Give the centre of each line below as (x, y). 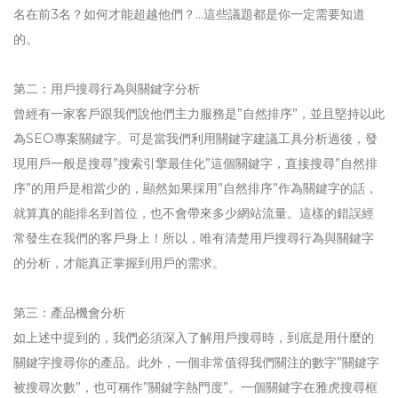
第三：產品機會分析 (69, 313)
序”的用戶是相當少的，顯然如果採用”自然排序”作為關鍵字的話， (195, 188)
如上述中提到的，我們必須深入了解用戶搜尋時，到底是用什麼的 (194, 338)
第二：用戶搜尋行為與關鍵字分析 (107, 89)
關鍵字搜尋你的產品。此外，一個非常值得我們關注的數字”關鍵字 (196, 362)
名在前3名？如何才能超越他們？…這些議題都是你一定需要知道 (189, 14)
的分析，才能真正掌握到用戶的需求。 (119, 263)
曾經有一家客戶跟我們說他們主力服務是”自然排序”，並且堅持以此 (199, 114)
